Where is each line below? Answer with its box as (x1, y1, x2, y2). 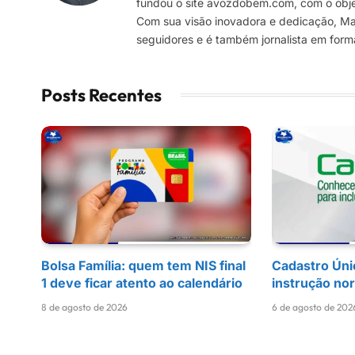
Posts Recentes (41, 83, 162, 106)
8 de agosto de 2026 (41, 300, 128, 313)
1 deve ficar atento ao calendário (41, 274, 242, 291)
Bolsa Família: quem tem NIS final (41, 257, 246, 273)
